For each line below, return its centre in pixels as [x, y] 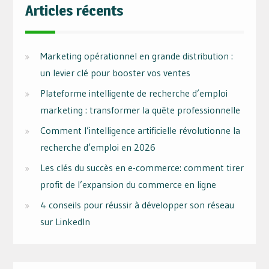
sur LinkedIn [65, 222]
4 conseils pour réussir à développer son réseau [137, 205]
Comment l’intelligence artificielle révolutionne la [140, 131]
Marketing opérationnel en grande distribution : [136, 56]
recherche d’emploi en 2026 [98, 147]
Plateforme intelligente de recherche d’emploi [134, 93]
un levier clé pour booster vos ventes [115, 73]
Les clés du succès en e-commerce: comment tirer [142, 168]
